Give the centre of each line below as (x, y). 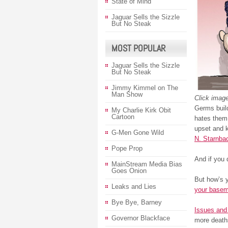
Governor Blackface (141, 218)
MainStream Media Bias (147, 164)
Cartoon (123, 117)
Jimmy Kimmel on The (145, 88)
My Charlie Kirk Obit (141, 110)
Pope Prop (127, 148)
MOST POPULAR (138, 48)
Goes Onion (129, 171)
